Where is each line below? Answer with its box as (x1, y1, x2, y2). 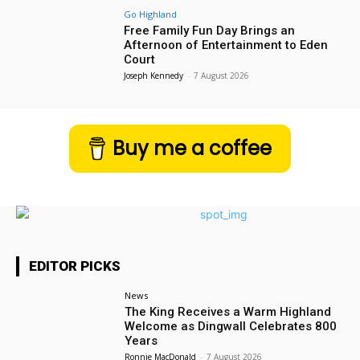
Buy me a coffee (112, 135, 272, 162)
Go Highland (124, 7, 178, 20)
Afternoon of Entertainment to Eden (124, 37, 329, 52)
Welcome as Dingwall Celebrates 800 (125, 319, 337, 334)
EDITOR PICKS (29, 258, 121, 275)
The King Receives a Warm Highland (125, 305, 332, 320)
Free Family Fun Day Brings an (124, 22, 296, 38)
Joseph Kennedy (124, 69, 184, 81)
